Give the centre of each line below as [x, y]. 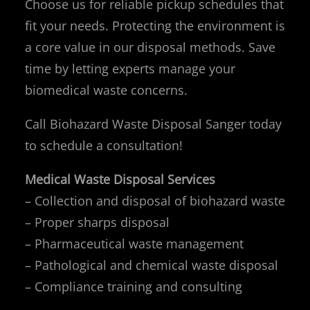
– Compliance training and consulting [134, 286]
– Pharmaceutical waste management [134, 243]
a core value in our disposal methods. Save [150, 47]
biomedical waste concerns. [106, 90]
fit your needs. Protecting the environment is [155, 25]
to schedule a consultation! [104, 145]
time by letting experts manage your [130, 68]
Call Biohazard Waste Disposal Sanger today [153, 124]
